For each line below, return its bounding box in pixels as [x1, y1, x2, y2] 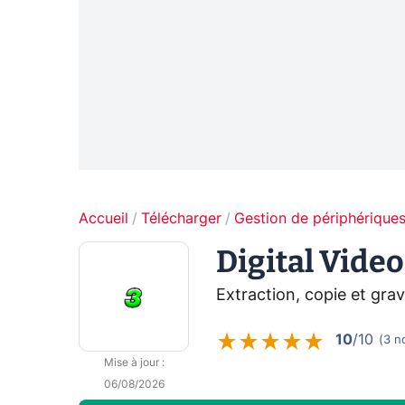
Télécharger [141, 212, 221, 227]
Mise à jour [103, 357, 159, 369]
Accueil [79, 212, 128, 227]
